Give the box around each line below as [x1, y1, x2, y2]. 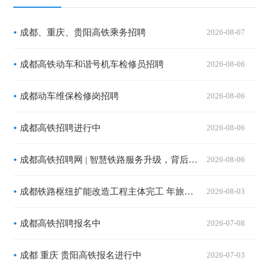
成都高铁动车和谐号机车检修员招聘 [20, 59, 165, 69]
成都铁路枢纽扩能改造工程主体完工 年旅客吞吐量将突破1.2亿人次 [184, 187, 194, 196]
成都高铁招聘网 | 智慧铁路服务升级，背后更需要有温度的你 [189, 155, 198, 165]
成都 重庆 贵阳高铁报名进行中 [20, 250, 142, 260]
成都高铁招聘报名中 [20, 219, 101, 228]
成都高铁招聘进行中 [20, 123, 101, 133]
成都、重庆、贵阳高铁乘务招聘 [20, 28, 147, 37]
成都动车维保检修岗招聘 [20, 91, 119, 101]
